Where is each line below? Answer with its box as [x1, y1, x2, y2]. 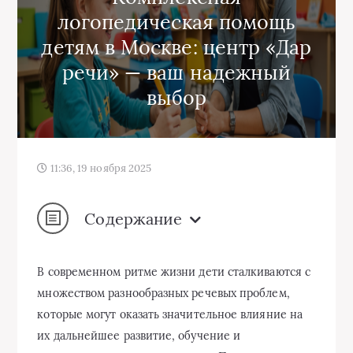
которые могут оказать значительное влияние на [37, 307, 303, 321]
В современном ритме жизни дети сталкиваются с [37, 265, 311, 279]
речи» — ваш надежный [61, 60, 292, 85]
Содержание [84, 208, 183, 229]
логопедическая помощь [57, 9, 296, 35]
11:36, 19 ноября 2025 [47, 162, 152, 175]
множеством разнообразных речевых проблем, [37, 286, 290, 300]
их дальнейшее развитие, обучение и [37, 329, 241, 343]
